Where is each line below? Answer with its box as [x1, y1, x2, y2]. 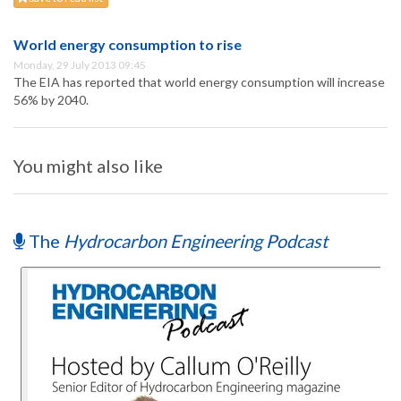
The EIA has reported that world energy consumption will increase [13, 74, 385, 90]
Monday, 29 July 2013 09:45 [13, 58, 146, 73]
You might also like [13, 155, 163, 177]
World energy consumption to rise [13, 36, 242, 54]
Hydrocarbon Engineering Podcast [64, 230, 328, 252]
